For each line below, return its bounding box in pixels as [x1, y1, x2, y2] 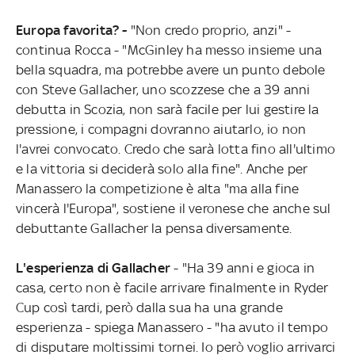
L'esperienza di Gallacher [15, 259, 174, 276]
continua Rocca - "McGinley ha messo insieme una [15, 41, 323, 58]
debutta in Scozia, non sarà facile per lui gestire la [15, 101, 319, 117]
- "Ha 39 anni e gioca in [174, 259, 315, 276]
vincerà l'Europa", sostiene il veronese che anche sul [15, 200, 331, 216]
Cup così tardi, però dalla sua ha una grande [15, 299, 283, 315]
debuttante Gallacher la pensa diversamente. [15, 219, 292, 236]
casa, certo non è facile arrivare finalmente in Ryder [15, 279, 329, 296]
